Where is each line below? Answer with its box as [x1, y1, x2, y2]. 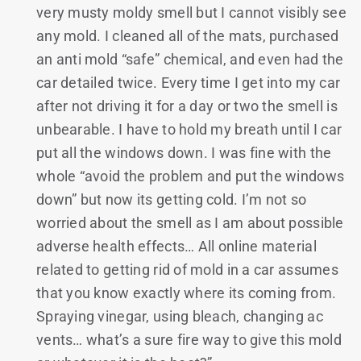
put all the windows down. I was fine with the [36, 143, 332, 161]
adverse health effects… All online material [36, 237, 317, 255]
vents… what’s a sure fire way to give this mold [36, 330, 342, 348]
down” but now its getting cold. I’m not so [36, 190, 307, 208]
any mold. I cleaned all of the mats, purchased [36, 27, 339, 44]
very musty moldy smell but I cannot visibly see [36, 3, 346, 21]
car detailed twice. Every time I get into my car [36, 73, 341, 91]
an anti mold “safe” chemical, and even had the [36, 50, 344, 68]
